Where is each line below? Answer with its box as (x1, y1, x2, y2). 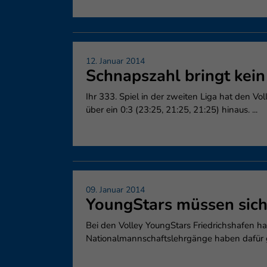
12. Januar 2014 (86, 55, 145, 67)
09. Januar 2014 (86, 184, 145, 195)
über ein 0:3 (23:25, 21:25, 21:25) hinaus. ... (86, 104, 257, 116)
